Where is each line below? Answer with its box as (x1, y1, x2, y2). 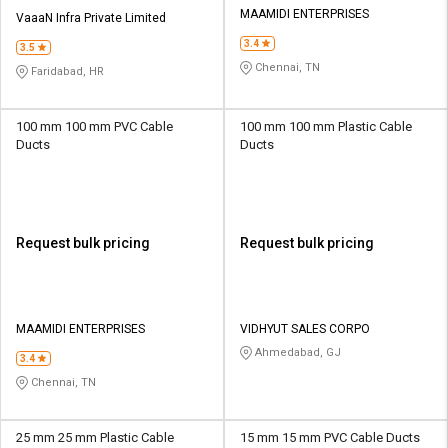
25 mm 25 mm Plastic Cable (16, 429, 174, 445)
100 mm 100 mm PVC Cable (16, 118, 173, 134)
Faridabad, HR (28, 64, 104, 78)
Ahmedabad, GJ (252, 345, 341, 359)
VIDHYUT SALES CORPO (240, 321, 370, 336)
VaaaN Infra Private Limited (16, 10, 166, 25)
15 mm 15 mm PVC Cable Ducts (240, 429, 420, 445)
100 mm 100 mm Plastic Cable (240, 118, 412, 134)
